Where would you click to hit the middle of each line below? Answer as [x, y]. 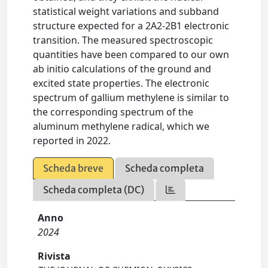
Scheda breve [74, 168]
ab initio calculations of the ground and [122, 69]
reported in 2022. [72, 141]
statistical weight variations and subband [126, 11]
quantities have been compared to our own [131, 54]
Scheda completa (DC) [94, 190]
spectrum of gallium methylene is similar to [131, 98]
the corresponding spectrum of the [113, 112]
